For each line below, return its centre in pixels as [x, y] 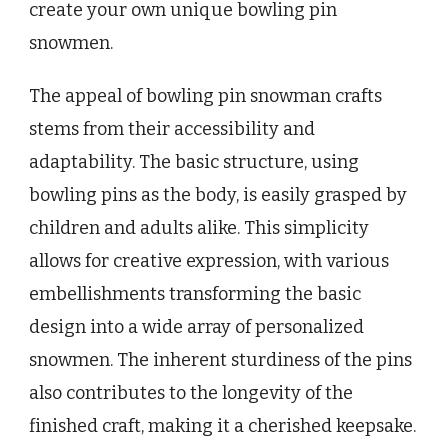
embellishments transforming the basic [195, 294]
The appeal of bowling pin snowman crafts [205, 96]
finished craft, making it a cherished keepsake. [222, 426]
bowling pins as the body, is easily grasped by [218, 195]
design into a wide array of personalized [196, 327]
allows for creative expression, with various [209, 261]
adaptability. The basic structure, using [194, 162]
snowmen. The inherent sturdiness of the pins [220, 360]
